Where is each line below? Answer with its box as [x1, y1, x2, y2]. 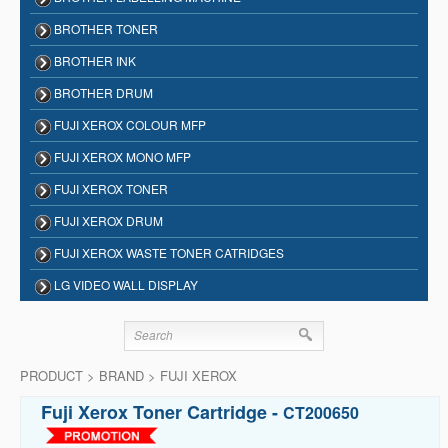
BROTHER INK [51, 51, 136, 69]
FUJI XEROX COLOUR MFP [51, 115, 206, 133]
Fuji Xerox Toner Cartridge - [41, 398, 283, 425]
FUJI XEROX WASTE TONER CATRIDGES [51, 243, 284, 261]
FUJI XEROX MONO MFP [51, 147, 191, 165]
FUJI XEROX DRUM [51, 211, 163, 229]
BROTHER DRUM [51, 83, 153, 101]
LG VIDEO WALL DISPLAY [51, 275, 198, 293]
